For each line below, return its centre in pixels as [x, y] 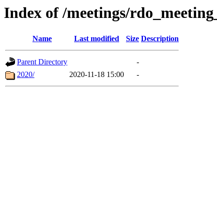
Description [160, 39]
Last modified [97, 39]
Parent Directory [42, 62]
